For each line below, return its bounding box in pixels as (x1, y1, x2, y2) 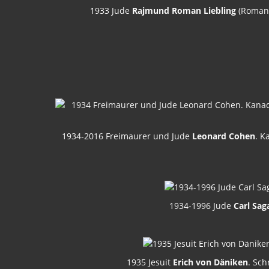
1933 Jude (89, 5, 132, 17)
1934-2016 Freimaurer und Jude (61, 130, 192, 142)
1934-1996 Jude (169, 199, 234, 211)
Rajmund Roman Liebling (131, 5, 236, 17)
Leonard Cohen (192, 130, 255, 142)
